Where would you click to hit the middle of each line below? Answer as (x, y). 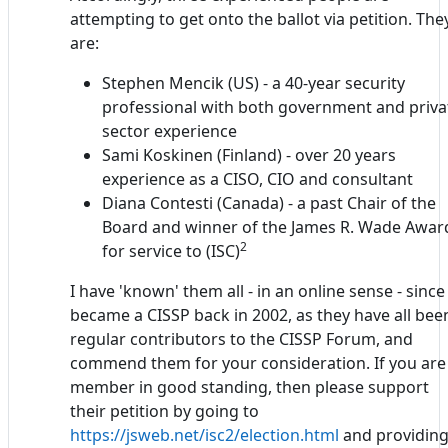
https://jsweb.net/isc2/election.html (204, 434)
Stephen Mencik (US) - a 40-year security (253, 82)
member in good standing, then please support (249, 386)
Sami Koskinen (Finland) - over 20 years (249, 154)
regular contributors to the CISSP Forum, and (241, 338)
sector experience (169, 130)
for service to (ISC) (171, 250)
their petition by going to (164, 410)
